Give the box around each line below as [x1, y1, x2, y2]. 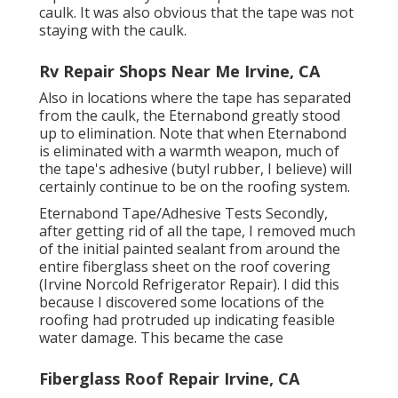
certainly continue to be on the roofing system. [39, 176, 350, 196]
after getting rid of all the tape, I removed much [39, 220, 355, 241]
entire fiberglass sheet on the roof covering [39, 256, 330, 276]
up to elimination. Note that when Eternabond [39, 123, 346, 143]
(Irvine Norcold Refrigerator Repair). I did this [39, 274, 339, 294]
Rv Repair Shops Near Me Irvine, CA [39, 60, 320, 82]
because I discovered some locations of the [39, 291, 324, 312]
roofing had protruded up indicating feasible [39, 309, 335, 330]
